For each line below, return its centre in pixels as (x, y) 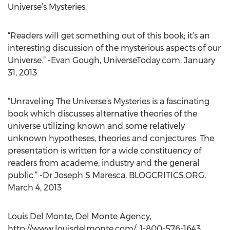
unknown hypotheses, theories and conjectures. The (111, 138)
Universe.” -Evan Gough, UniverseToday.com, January (111, 60)
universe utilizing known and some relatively (96, 126)
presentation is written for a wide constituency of (104, 151)
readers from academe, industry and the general (104, 163)
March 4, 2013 (35, 188)
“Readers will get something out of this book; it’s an (109, 36)
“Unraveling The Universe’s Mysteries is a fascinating (109, 101)
